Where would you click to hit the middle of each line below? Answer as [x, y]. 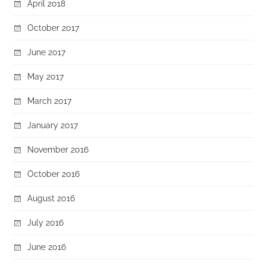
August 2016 [51, 198]
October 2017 [53, 27]
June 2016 [47, 246]
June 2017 [47, 52]
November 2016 [58, 149]
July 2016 [46, 222]
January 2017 [53, 125]
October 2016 [54, 173]
